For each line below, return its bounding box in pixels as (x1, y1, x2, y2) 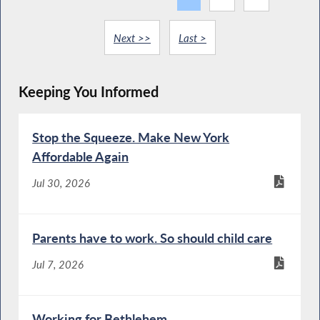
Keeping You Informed (18, 84, 159, 101)
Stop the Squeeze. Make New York (32, 129, 230, 145)
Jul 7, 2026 (32, 257, 84, 271)
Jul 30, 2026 (32, 176, 91, 190)
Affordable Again (32, 148, 129, 164)
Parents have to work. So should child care (32, 229, 273, 246)
